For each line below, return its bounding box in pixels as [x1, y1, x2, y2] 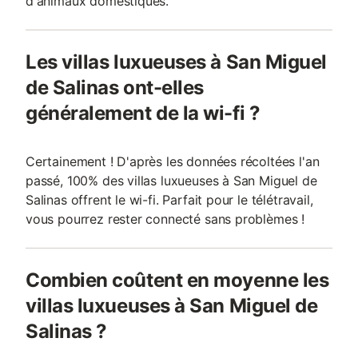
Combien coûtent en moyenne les [26, 268, 329, 292]
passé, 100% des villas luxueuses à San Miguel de [26, 173, 317, 189]
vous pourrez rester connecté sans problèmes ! [26, 211, 305, 228]
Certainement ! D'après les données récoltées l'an [26, 153, 320, 170]
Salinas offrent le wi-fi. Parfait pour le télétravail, [26, 192, 313, 209]
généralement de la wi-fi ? [26, 101, 261, 125]
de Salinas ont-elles [26, 76, 204, 100]
